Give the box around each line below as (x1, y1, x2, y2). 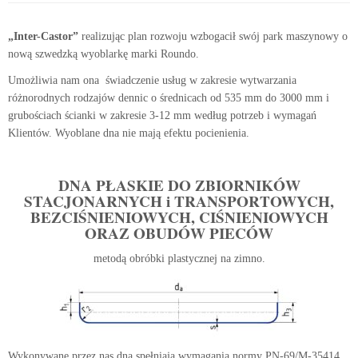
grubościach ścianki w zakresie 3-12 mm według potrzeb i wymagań (8, 109, 316, 122)
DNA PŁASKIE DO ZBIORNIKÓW (58, 174, 300, 197)
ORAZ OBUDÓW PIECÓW (85, 222, 273, 245)
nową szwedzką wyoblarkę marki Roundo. (8, 48, 199, 61)
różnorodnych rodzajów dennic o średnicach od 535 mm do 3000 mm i (8, 92, 329, 105)
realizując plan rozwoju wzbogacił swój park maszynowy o (78, 30, 348, 43)
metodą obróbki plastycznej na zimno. (93, 253, 265, 265)
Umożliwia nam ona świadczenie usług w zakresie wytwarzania (8, 74, 296, 87)
